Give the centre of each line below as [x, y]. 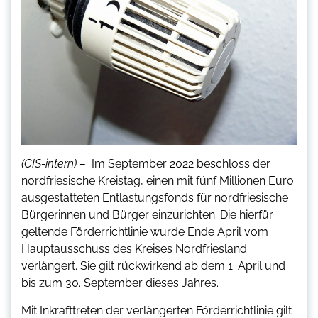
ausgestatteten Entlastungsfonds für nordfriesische [155, 198]
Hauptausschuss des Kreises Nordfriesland [134, 249]
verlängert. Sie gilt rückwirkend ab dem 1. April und [153, 266]
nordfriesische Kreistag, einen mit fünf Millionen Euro [158, 181]
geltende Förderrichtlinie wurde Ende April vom [145, 232]
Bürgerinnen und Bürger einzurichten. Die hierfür [147, 215]
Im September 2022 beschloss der [181, 164]
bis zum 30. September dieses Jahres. [120, 283]
